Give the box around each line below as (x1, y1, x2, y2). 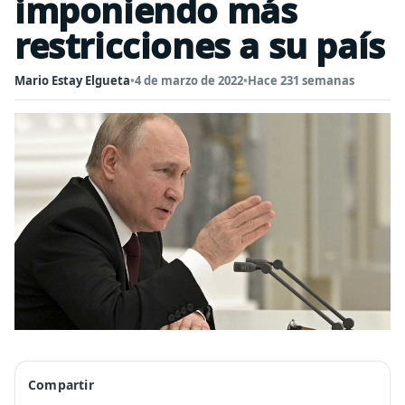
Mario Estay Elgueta (14, 72, 130, 89)
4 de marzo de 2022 (135, 72, 243, 89)
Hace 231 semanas (248, 72, 354, 89)
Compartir (28, 376, 94, 393)
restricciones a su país (14, 22, 385, 69)
